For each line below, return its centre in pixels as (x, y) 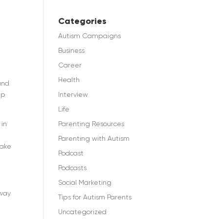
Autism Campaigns (90, 36)
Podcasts (73, 168)
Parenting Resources (91, 124)
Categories (83, 21)
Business (72, 50)
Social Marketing (85, 182)
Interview (73, 94)
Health (69, 80)
